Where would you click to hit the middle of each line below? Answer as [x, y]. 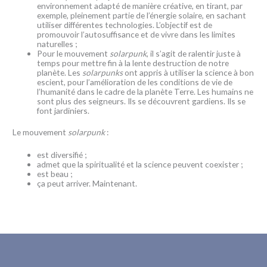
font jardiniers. [63, 110]
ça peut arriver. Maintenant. [87, 184]
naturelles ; [58, 44]
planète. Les [60, 72]
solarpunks [103, 72]
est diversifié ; [63, 155]
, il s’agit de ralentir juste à [194, 53]
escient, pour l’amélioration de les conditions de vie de [135, 82]
